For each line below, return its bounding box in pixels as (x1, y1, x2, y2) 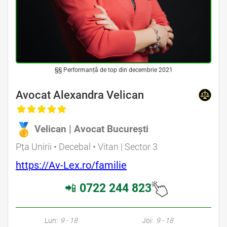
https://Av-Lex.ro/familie (16, 159, 127, 171)
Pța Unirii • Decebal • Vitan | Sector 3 (16, 141, 158, 152)
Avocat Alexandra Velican (16, 88, 144, 101)
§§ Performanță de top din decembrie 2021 (54, 66, 173, 73)
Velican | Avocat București (34, 123, 148, 135)
